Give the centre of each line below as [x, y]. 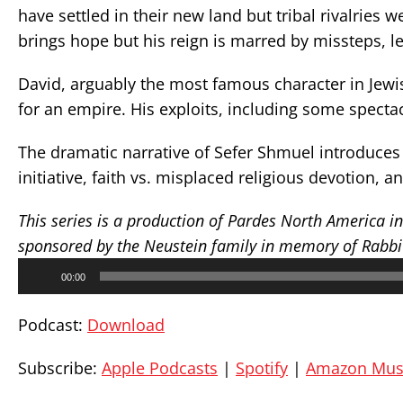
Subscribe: [60, 368]
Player [36, 284]
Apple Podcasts [160, 368]
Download [126, 325]
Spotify [262, 368]
